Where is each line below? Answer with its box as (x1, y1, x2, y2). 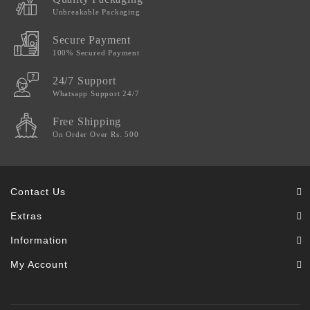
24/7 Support (52, 75, 116, 87)
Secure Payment (52, 34, 131, 46)
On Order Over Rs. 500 (52, 130, 139, 139)
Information (10, 235, 68, 246)
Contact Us (10, 186, 66, 198)
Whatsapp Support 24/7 (52, 89, 140, 98)
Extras (10, 210, 42, 222)
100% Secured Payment (52, 48, 140, 57)
